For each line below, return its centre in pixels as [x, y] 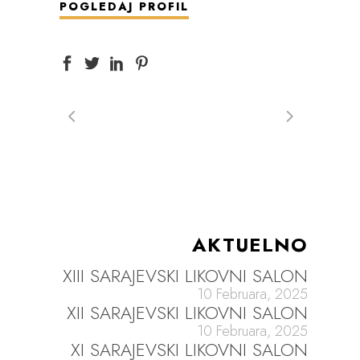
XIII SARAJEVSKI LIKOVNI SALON [186, 276]
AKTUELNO [250, 245]
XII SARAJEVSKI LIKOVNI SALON [188, 313]
